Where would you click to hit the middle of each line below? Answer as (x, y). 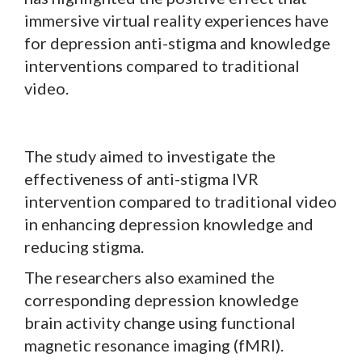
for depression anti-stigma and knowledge (177, 42)
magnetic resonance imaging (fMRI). (154, 345)
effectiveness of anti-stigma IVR (141, 178)
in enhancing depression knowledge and (169, 223)
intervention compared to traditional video (181, 201)
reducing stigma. (84, 246)
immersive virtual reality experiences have (177, 20)
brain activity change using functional (160, 322)
